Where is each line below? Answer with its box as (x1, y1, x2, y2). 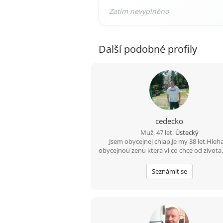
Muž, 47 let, (140, 127, 175, 137)
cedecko (155, 115, 184, 126)
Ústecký (175, 127, 199, 137)
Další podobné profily (99, 42, 197, 56)
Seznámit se (151, 166, 187, 176)
